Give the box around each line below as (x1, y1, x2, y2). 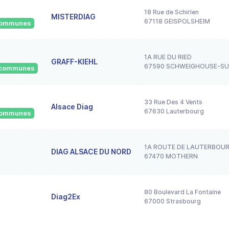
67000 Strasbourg (144, 197, 201, 205)
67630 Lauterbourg (144, 107, 204, 115)
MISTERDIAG (51, 12, 96, 21)
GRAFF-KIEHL (51, 57, 98, 66)
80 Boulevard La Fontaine (144, 188, 221, 196)
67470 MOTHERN (144, 152, 198, 160)
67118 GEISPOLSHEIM (144, 17, 210, 25)
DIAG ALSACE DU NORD (51, 147, 131, 156)
